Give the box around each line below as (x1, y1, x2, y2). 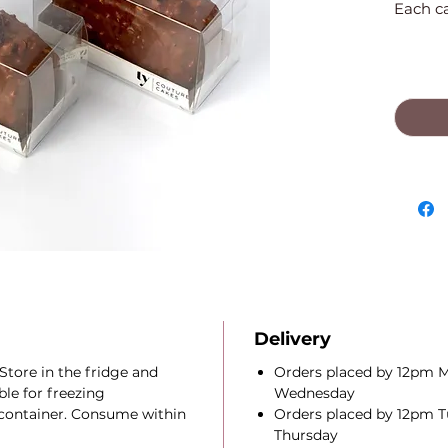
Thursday (273, 426, 338, 444)
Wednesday (273, 384, 355, 402)
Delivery (253, 328, 331, 350)
